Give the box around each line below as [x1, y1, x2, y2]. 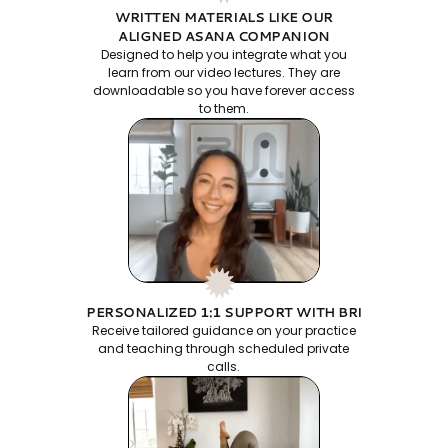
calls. [207, 357, 241, 375]
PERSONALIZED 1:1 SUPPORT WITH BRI [86, 302, 362, 321]
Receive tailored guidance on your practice [91, 321, 356, 339]
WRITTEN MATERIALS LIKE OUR [115, 7, 333, 26]
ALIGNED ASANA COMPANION [118, 26, 330, 45]
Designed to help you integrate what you [100, 45, 347, 63]
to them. [198, 99, 249, 117]
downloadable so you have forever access [92, 81, 355, 99]
